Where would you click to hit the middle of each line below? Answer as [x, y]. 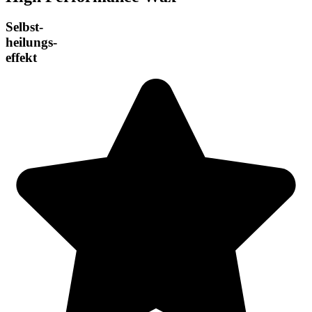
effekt [21, 58]
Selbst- [24, 27]
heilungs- [31, 42]
